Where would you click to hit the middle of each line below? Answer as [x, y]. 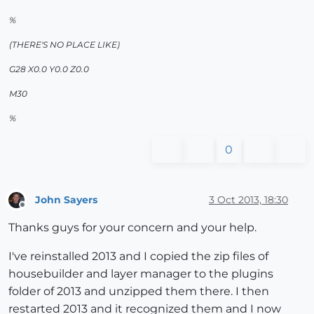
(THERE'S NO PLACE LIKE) [64, 45]
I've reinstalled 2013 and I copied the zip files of [138, 257]
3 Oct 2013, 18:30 [248, 199]
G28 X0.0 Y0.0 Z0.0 [49, 69]
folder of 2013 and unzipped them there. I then [139, 292]
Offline [35, 211]
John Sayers [66, 199]
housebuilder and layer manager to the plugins [141, 274]
